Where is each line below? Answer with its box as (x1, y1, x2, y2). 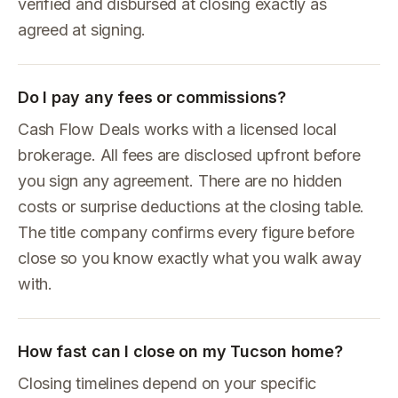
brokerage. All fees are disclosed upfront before (18, 146, 361, 164)
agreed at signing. (18, 20, 147, 39)
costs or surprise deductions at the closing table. (18, 197, 365, 216)
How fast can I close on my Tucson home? (18, 342, 343, 361)
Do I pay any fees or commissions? (18, 88, 286, 107)
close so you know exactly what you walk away (18, 249, 362, 267)
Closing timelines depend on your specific (18, 374, 317, 393)
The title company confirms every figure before (18, 223, 355, 242)
